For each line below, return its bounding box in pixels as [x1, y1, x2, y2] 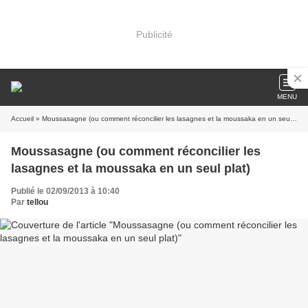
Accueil [11, 115, 34, 122]
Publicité [135, 28, 173, 40]
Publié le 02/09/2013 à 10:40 [11, 186, 120, 196]
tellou [27, 197, 48, 207]
